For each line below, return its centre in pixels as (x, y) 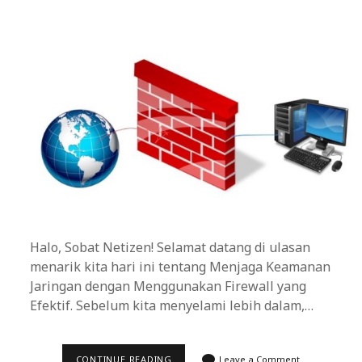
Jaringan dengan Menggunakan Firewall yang (168, 286)
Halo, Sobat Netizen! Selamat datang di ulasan (170, 247)
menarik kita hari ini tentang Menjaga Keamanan (181, 267)
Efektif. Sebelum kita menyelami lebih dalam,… (172, 305)
